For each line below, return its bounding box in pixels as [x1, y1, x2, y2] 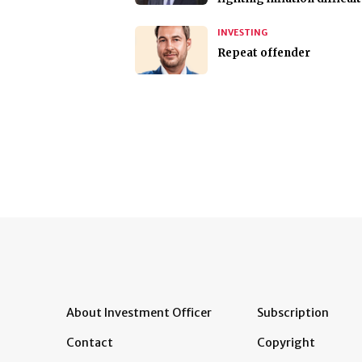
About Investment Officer [66, 305, 212, 321]
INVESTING [217, 27, 267, 39]
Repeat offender [217, 46, 310, 61]
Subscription [257, 305, 329, 321]
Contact [66, 335, 113, 351]
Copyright [257, 335, 315, 351]
